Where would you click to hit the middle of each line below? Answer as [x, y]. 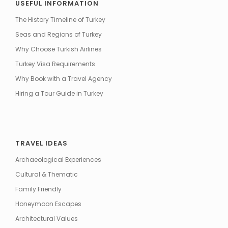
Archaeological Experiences [58, 159]
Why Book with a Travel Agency [64, 78]
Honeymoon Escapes [48, 204]
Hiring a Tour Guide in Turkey [59, 93]
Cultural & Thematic [47, 174]
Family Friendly [38, 189]
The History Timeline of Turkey [60, 19]
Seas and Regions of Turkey [59, 34]
